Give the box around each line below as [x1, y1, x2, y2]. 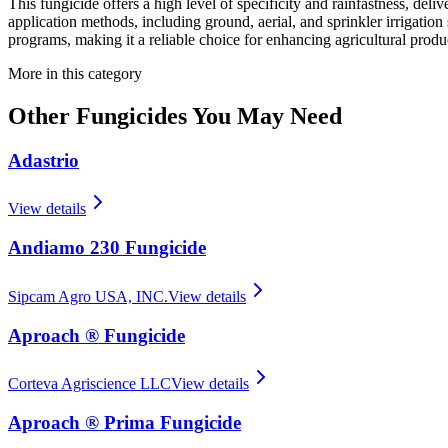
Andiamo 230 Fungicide [8, 237, 206, 259]
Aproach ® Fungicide [8, 324, 185, 346]
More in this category [8, 64, 142, 82]
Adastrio [8, 149, 79, 171]
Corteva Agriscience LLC [8, 375, 171, 393]
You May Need [187, 102, 342, 129]
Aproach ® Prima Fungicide [8, 412, 241, 433]
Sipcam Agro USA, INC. [8, 287, 168, 305]
